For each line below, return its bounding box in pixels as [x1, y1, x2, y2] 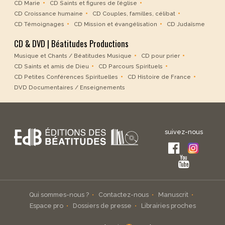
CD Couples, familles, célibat [92, 10, 175, 18]
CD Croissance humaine [14, 10, 83, 18]
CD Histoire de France [128, 73, 191, 81]
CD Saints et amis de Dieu [14, 63, 89, 70]
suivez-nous [164, 128, 203, 136]
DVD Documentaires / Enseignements [14, 84, 125, 91]
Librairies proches [141, 202, 196, 210]
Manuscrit [158, 191, 188, 199]
